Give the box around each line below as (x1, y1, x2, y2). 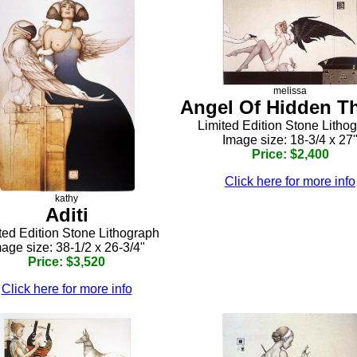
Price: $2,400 (251, 147, 329, 161)
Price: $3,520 (28, 255, 105, 269)
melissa (273, 84, 307, 96)
